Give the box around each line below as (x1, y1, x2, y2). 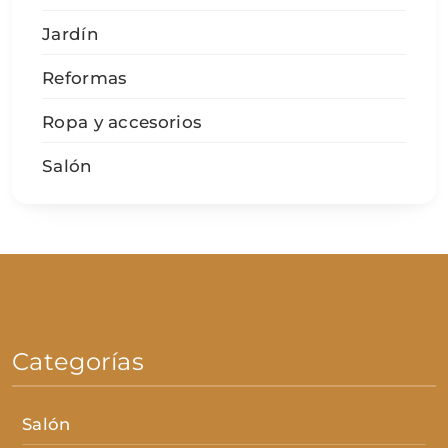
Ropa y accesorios (42, 111, 202, 132)
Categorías (12, 346, 144, 376)
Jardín (42, 23, 99, 44)
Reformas (42, 67, 127, 88)
